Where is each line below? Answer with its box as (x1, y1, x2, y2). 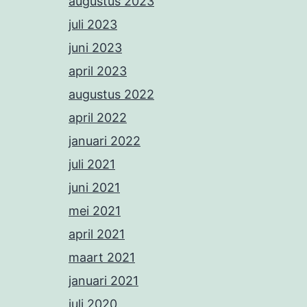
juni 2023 (69, 40, 122, 56)
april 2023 (69, 64, 127, 79)
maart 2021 (69, 250, 135, 265)
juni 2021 (69, 180, 120, 195)
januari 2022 (69, 134, 140, 149)
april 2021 (69, 227, 125, 242)
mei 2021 (69, 204, 121, 219)
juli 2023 (69, 17, 117, 32)
